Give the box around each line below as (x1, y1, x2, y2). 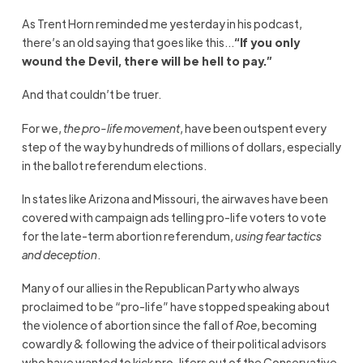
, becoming (256, 318, 317, 333)
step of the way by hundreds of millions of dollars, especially (21, 139, 341, 154)
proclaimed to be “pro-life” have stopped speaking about (21, 299, 330, 314)
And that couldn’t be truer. (21, 87, 161, 102)
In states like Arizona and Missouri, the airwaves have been (21, 190, 328, 206)
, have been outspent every (179, 120, 327, 135)
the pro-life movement (62, 120, 180, 135)
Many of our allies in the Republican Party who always (21, 280, 300, 296)
